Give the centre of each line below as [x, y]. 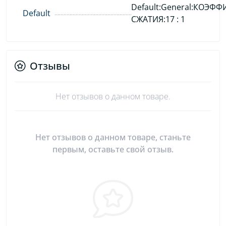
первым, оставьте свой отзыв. [113, 149]
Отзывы [50, 66]
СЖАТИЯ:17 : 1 [158, 19]
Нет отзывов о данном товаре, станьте [113, 137]
